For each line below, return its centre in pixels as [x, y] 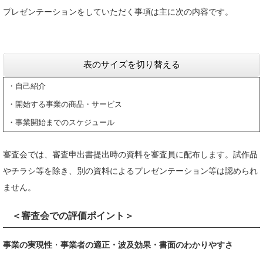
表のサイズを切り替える [131, 64]
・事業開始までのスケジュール [61, 122]
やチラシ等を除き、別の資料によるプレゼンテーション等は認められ [130, 171]
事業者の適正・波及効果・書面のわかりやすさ [147, 245]
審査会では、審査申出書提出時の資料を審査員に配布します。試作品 [130, 154]
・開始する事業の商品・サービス [65, 104]
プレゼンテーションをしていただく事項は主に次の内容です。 [118, 12]
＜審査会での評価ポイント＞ [73, 215]
